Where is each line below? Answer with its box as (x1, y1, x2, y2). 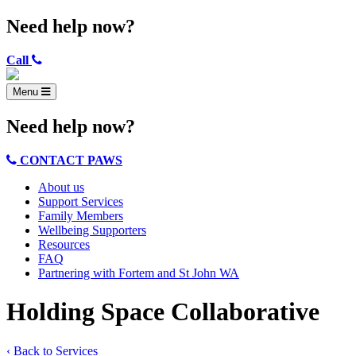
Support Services (38, 194, 123, 208)
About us (38, 180, 84, 194)
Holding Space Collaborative (6, 297, 319, 327)
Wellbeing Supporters (38, 222, 146, 237)
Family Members (38, 208, 123, 222)
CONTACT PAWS (20, 153, 122, 167)
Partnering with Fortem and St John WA (38, 265, 239, 280)
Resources (38, 237, 90, 251)
